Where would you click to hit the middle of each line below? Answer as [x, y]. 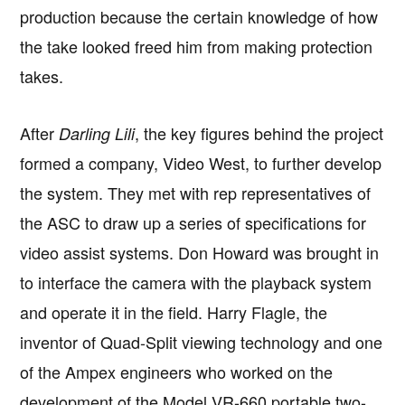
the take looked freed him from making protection [197, 47]
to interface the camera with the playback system [196, 283]
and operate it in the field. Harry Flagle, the [174, 312]
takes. [42, 76]
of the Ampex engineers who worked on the [177, 372]
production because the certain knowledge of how [199, 17]
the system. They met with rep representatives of [196, 193]
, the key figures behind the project [259, 133]
